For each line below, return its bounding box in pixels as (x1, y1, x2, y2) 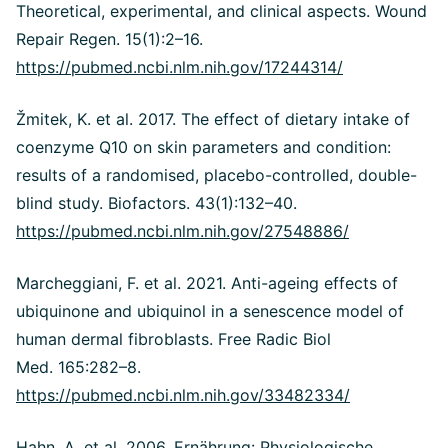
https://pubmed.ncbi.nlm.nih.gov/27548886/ (16, 220, 349, 241)
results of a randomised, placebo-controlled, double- (16, 164, 417, 185)
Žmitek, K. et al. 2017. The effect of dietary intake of (16, 108, 410, 129)
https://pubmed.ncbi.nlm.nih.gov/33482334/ (16, 384, 350, 405)
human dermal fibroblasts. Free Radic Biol (16, 328, 331, 349)
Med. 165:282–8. (16, 356, 141, 377)
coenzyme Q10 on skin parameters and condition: (16, 136, 391, 157)
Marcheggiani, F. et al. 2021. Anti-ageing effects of (16, 272, 398, 293)
